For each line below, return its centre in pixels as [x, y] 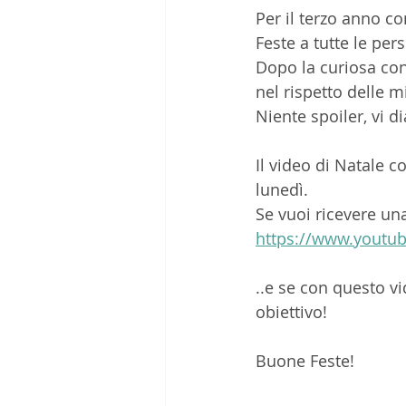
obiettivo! [294, 311]
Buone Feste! [307, 360]
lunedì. [286, 189]
